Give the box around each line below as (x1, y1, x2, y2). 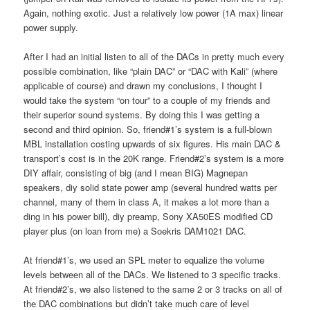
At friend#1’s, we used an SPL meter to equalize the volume (24, 253, 265, 266)
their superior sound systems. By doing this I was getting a (24, 107, 260, 121)
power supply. (24, 20, 79, 34)
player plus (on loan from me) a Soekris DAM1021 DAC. (24, 224, 247, 237)
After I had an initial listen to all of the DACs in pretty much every (24, 49, 285, 63)
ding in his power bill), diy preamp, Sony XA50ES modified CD (24, 209, 273, 223)
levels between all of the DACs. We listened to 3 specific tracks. (24, 267, 282, 281)
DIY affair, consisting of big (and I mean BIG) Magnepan (24, 165, 248, 179)
